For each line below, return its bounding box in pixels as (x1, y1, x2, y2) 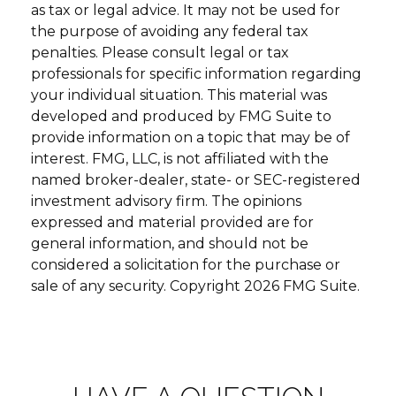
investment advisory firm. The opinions (31, 192, 301, 209)
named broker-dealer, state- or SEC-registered (31, 171, 361, 188)
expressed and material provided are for (31, 213, 314, 231)
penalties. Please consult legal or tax (31, 43, 289, 61)
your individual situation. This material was (31, 86, 327, 103)
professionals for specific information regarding (31, 65, 362, 82)
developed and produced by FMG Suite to (31, 107, 331, 125)
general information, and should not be (31, 234, 308, 252)
